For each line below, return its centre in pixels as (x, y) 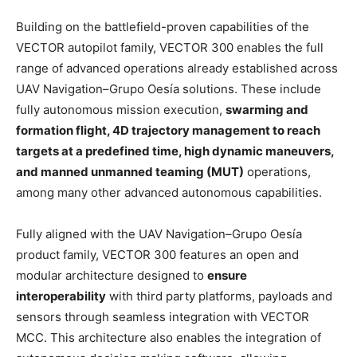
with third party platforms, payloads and (219, 296)
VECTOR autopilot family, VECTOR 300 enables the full (170, 47)
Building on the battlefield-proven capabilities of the (163, 26)
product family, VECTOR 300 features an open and (157, 254)
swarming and (267, 109)
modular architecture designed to (112, 275)
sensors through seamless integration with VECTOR (163, 316)
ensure (227, 275)
